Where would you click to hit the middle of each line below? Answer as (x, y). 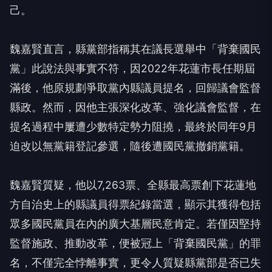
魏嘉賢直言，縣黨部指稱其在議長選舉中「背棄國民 (135, 49)
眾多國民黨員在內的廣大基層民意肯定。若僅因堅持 (135, 223)
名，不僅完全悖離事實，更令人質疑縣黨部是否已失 (135, 262)
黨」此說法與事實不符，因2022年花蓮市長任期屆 (132, 68)
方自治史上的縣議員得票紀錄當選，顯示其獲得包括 (135, 204)
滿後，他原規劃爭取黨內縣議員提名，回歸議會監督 (135, 87)
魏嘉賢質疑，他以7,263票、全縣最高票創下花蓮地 (133, 185)
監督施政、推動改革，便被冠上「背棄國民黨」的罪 (135, 243)
